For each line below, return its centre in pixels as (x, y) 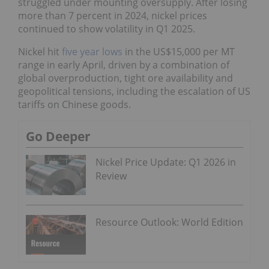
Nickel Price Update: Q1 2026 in (166, 162)
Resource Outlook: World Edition (169, 222)
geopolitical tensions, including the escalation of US (134, 91)
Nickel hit (40, 51)
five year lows (92, 51)
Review (111, 176)
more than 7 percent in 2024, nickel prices (113, 15)
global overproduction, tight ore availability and (125, 78)
